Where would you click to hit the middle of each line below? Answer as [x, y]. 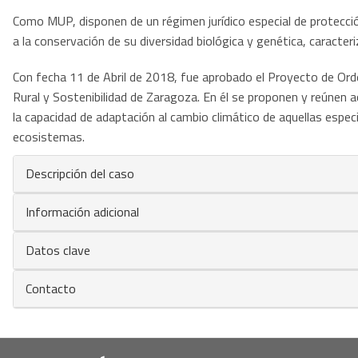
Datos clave [58, 250]
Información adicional [82, 211]
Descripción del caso [80, 173]
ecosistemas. [49, 136]
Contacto [51, 288]
